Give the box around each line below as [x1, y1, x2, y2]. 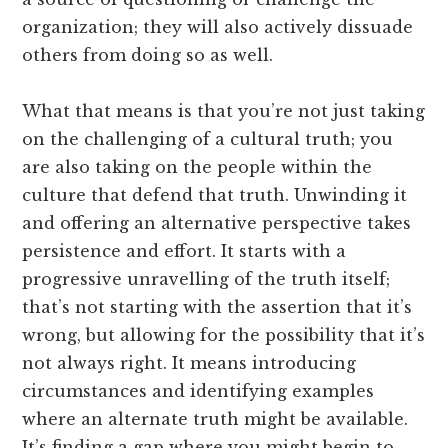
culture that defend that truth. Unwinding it [22, 184, 408, 205]
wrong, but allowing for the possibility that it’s [22, 324, 426, 345]
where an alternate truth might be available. [22, 408, 409, 429]
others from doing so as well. [22, 44, 274, 65]
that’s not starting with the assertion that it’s [22, 296, 413, 317]
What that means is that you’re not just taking [22, 100, 426, 121]
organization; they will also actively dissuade [22, 16, 414, 37]
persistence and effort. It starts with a [22, 240, 347, 261]
